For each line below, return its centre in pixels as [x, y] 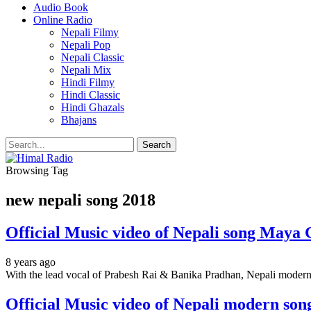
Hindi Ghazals [93, 107]
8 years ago [31, 262]
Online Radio [63, 20]
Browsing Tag [37, 170]
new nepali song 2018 [81, 200]
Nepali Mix [86, 70]
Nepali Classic [93, 57]
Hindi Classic [91, 95]
